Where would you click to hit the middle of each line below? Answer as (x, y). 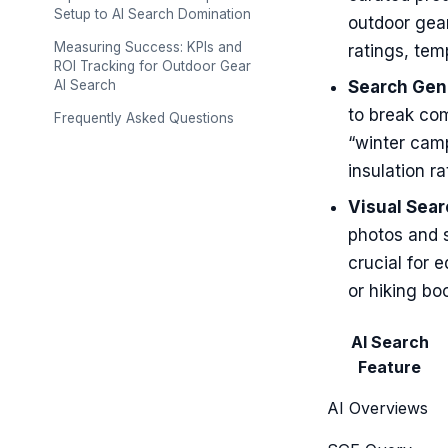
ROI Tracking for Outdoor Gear (152, 66)
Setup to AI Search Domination (152, 14)
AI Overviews (377, 408)
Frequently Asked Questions (144, 118)
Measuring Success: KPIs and (148, 47)
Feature (389, 367)
